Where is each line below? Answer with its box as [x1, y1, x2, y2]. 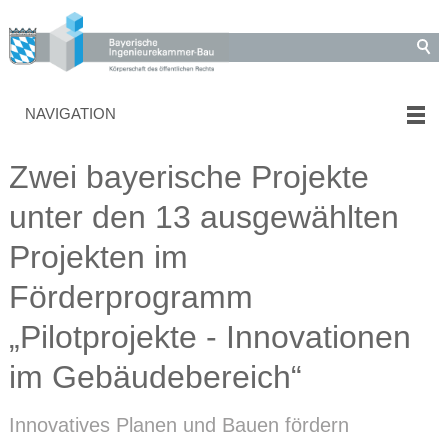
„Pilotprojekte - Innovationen [8, 319, 411, 356]
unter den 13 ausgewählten [8, 199, 399, 236]
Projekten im [8, 239, 188, 276]
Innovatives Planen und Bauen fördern [8, 414, 349, 437]
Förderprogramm [8, 279, 253, 316]
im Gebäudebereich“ [8, 359, 302, 396]
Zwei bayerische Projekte [8, 159, 369, 196]
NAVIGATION [24, 105, 116, 123]
